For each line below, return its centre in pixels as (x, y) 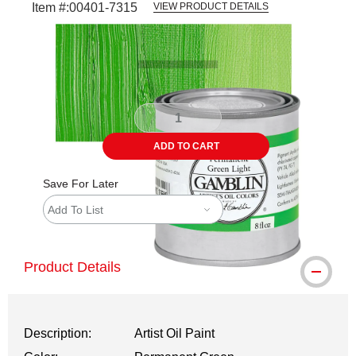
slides (154, 19)
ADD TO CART (186, 146)
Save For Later (81, 184)
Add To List (75, 209)
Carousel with (86, 19)
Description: (58, 333)
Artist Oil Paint (175, 333)
